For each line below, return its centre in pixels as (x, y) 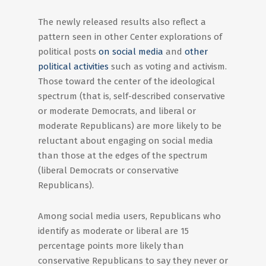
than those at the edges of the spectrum (123, 156)
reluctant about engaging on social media (126, 141)
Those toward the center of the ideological (126, 81)
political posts (68, 52)
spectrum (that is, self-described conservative (132, 96)
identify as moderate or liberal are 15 (113, 231)
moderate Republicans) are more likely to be (130, 126)
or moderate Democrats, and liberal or (117, 111)
